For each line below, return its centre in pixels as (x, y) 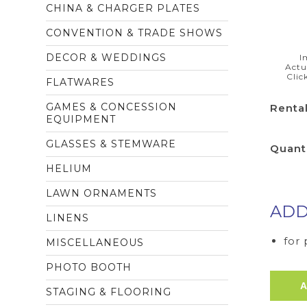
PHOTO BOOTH (89, 267)
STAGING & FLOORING (109, 292)
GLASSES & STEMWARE (111, 144)
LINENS (68, 218)
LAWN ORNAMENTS (102, 193)
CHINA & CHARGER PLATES (123, 8)
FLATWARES (81, 82)
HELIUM (69, 169)
